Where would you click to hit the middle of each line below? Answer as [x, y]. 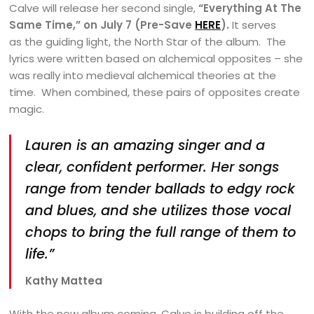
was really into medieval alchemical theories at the [143, 75]
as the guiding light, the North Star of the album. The [148, 41]
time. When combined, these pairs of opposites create [155, 92]
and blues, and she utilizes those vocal [158, 210]
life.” [40, 254]
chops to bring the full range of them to [161, 232]
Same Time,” [45, 25]
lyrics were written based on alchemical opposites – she [156, 58]
